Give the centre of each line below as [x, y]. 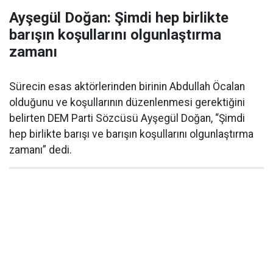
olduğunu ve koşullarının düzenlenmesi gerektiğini [127, 102]
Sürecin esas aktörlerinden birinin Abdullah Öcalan [127, 87]
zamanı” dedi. [41, 150]
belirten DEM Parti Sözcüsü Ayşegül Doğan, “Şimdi [127, 118]
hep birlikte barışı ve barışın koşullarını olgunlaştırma [131, 134]
